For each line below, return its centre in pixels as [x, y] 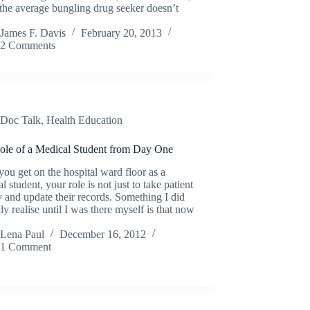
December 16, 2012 [103, 234]
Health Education [85, 120]
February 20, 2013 [122, 33]
